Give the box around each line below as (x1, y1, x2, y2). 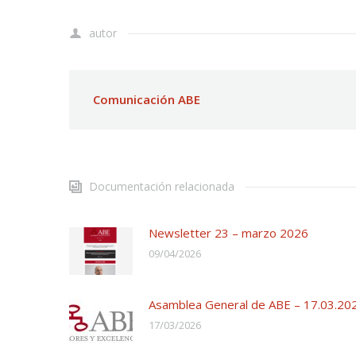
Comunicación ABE (93, 91, 200, 107)
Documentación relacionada (89, 179, 234, 194)
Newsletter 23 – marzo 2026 (149, 225, 308, 241)
